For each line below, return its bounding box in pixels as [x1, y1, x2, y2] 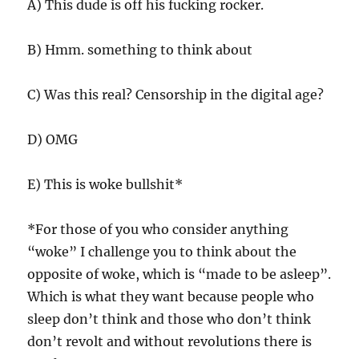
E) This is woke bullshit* [27, 175, 184, 192]
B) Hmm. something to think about [27, 41, 253, 58]
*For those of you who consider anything [27, 220, 289, 237]
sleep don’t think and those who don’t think [27, 310, 312, 327]
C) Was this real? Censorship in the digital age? [27, 86, 325, 103]
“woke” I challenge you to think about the [27, 243, 297, 260]
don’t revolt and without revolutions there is [27, 333, 313, 349]
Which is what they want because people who [27, 288, 315, 305]
